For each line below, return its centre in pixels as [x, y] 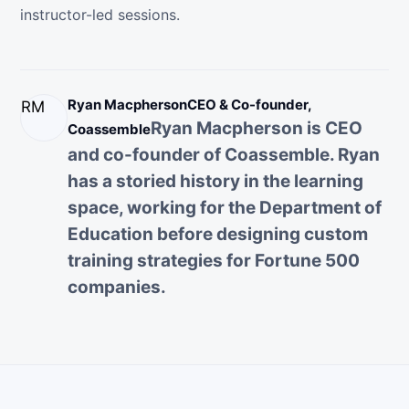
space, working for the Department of [225, 208]
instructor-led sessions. [100, 15]
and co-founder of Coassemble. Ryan [224, 155]
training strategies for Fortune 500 [214, 261]
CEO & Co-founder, [249, 105]
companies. [117, 287]
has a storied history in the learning [215, 181]
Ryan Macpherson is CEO [257, 128]
